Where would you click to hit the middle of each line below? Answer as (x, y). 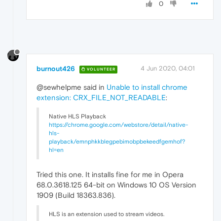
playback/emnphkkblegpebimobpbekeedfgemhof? (117, 142)
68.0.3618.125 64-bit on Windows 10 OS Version (116, 185)
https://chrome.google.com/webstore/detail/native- (118, 125)
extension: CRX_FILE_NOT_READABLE (101, 98)
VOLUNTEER (100, 69)
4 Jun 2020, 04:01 (168, 69)
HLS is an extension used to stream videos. (107, 214)
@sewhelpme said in (72, 87)
